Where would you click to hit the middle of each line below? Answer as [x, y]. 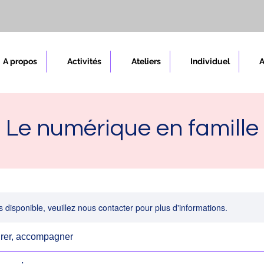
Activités [84, 61]
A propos [20, 61]
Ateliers [146, 61]
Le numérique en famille [132, 128]
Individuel [210, 61]
